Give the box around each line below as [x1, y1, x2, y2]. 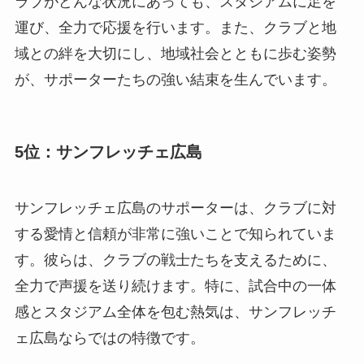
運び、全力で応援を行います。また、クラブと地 [14, 19, 336, 37]
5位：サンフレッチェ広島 [14, 142, 202, 161]
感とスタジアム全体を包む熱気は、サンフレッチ [14, 303, 336, 320]
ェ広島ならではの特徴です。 [14, 329, 205, 346]
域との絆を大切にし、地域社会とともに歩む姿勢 [14, 45, 336, 63]
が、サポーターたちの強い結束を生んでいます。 [14, 71, 336, 89]
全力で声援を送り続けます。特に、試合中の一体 [14, 277, 336, 294]
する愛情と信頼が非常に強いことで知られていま [14, 225, 336, 242]
